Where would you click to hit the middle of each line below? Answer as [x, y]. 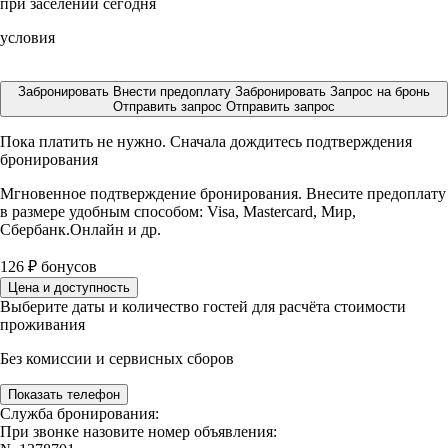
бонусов [67, 266]
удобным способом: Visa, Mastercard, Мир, [212, 211]
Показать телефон [64, 394]
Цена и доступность [69, 287]
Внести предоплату [174, 91]
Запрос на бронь [380, 91]
